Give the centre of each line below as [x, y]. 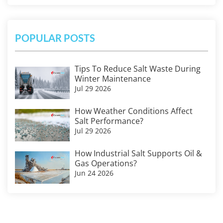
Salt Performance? [109, 121]
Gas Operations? [106, 163]
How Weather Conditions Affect [134, 111]
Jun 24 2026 [94, 173]
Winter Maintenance [113, 79]
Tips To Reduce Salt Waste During [138, 69]
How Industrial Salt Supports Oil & [138, 153]
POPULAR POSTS [55, 38]
